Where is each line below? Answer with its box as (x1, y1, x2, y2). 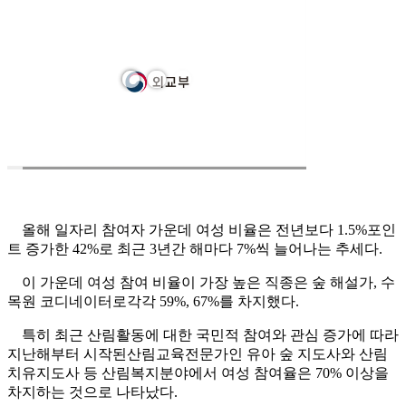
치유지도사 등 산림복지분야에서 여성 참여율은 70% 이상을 (7, 365, 389, 382)
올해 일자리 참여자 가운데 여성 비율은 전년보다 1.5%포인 (7, 222, 396, 238)
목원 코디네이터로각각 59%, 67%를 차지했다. (7, 294, 299, 310)
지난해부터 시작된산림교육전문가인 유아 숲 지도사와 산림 (7, 346, 388, 362)
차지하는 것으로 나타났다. (7, 384, 178, 401)
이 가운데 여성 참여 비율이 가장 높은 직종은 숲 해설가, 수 (7, 275, 395, 291)
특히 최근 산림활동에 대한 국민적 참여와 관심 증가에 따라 (7, 327, 399, 343)
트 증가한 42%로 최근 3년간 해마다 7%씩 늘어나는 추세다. (7, 241, 382, 257)
